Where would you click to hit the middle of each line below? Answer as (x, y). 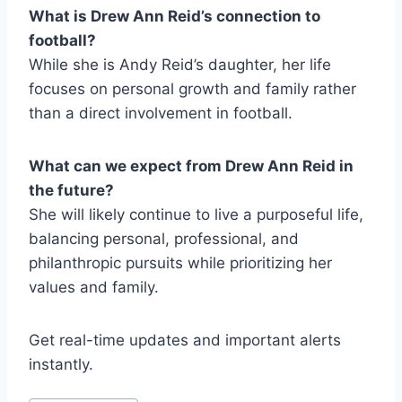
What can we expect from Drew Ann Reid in (191, 166)
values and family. (94, 288)
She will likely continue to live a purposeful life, (196, 215)
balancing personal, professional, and (164, 239)
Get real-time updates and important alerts (185, 341)
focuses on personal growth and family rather (192, 89)
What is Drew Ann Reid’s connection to (175, 17)
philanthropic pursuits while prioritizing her (180, 263)
